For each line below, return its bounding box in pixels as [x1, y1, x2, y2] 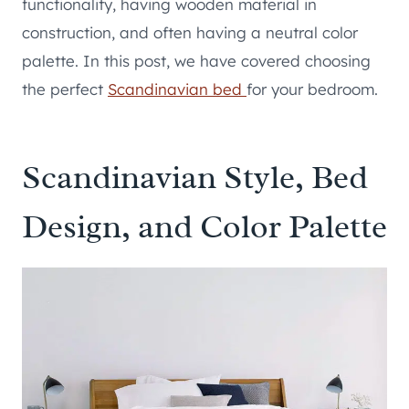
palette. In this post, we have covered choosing [22, 51, 371, 71]
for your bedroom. [246, 79, 378, 100]
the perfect [22, 79, 108, 100]
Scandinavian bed [108, 79, 246, 100]
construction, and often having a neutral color [22, 23, 358, 43]
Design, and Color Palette [22, 205, 387, 248]
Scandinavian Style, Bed [22, 156, 368, 199]
